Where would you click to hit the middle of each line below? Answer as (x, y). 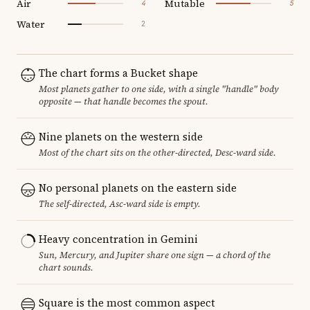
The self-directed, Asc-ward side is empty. (120, 203)
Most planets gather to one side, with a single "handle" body (159, 89)
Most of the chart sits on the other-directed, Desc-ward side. (157, 152)
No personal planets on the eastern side (138, 188)
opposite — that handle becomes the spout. (124, 101)
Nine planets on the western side (121, 136)
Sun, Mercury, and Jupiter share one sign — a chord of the (155, 255)
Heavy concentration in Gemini (118, 239)
